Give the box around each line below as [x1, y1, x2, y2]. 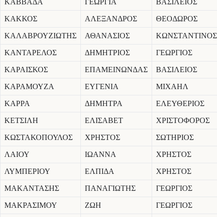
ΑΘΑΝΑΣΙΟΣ [85, 31, 130, 40]
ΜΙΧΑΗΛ [156, 82, 188, 91]
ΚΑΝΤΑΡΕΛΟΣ [4, 48, 57, 57]
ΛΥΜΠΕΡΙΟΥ [4, 167, 50, 176]
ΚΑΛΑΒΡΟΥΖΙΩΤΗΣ [4, 31, 77, 40]
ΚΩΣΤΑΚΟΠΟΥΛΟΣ [4, 133, 73, 142]
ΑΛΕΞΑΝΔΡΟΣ [85, 15, 137, 23]
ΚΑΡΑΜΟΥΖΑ [4, 82, 54, 91]
